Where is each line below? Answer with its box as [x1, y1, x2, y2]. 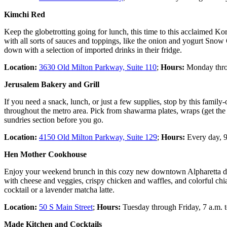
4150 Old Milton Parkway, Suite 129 [39, 133, 157, 141]
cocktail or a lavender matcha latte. [4, 185, 115, 194]
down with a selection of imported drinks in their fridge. [4, 46, 182, 54]
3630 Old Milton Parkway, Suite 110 [39, 63, 157, 71]
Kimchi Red [4, 10, 45, 19]
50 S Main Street [39, 203, 93, 211]
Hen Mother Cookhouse [4, 150, 87, 159]
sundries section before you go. [4, 116, 103, 124]
